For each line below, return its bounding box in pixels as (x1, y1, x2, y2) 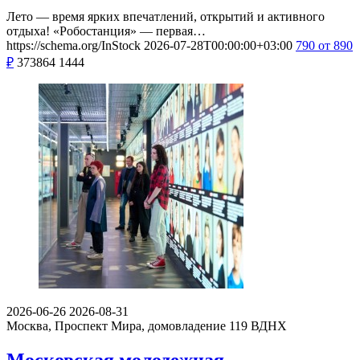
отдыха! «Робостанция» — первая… (6, 23, 206, 38)
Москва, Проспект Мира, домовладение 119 (6, 318, 247, 333)
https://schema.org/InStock (6, 38, 141, 52)
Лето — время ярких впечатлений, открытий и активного (6, 9, 325, 23)
